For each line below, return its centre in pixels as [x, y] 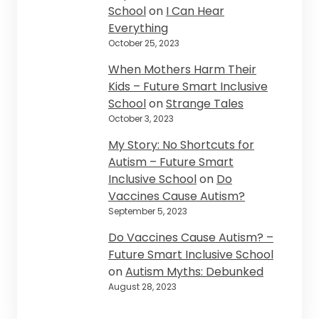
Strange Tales [205, 104]
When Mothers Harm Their [182, 70]
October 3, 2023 [141, 119]
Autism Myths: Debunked [194, 272]
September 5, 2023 [148, 211]
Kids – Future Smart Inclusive [188, 87]
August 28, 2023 [142, 287]
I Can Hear [195, 11]
